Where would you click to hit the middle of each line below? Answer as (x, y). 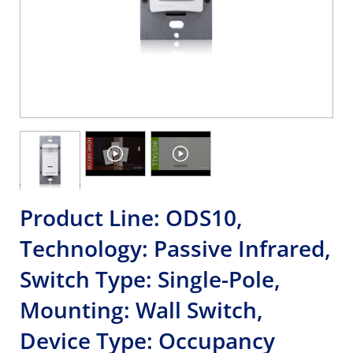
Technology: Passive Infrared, (175, 248)
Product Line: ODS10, (131, 217)
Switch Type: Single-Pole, (150, 279)
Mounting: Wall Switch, (141, 310)
